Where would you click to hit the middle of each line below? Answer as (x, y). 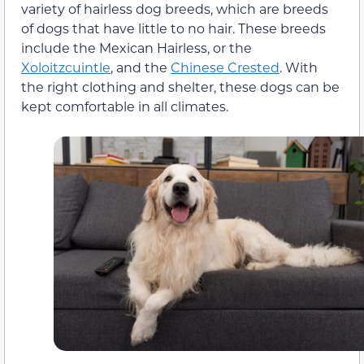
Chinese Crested (225, 67)
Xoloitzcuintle (66, 67)
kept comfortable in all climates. (125, 106)
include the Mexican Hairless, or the (136, 48)
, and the (141, 67)
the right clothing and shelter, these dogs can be (180, 87)
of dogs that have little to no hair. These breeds (173, 28)
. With (299, 67)
